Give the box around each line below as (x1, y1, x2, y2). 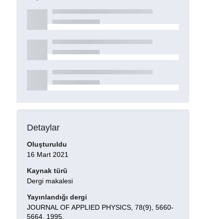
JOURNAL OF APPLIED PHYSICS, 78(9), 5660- (26, 203, 174, 211)
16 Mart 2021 (26, 151, 68, 159)
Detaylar (26, 122, 60, 132)
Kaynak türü (26, 167, 67, 175)
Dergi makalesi (26, 177, 73, 185)
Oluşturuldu (26, 140, 67, 149)
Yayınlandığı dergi (26, 193, 87, 201)
